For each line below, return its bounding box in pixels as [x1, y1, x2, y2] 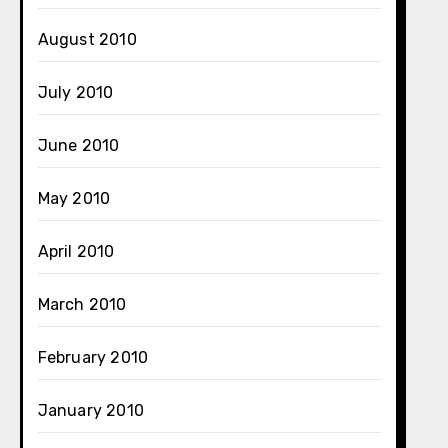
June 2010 [37, 136, 120, 155]
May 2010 [37, 189, 111, 208]
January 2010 [37, 401, 145, 420]
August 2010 [37, 30, 137, 49]
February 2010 [37, 348, 149, 367]
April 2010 [37, 242, 115, 261]
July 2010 [37, 83, 114, 102]
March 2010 [37, 295, 127, 314]
